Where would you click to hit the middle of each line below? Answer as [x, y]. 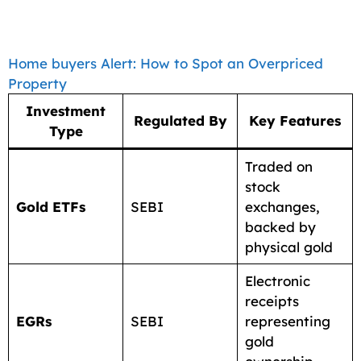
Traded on [278, 166]
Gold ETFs [50, 206]
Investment [66, 110]
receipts [272, 301]
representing [287, 321]
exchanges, [282, 206]
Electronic [277, 280]
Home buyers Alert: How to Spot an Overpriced [166, 63]
